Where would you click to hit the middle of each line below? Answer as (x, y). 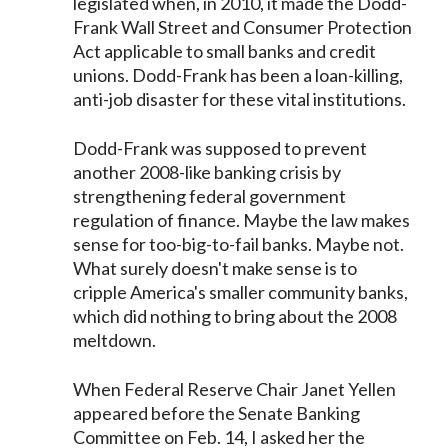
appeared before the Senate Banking (217, 413)
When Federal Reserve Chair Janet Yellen (235, 389)
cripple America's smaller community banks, (241, 292)
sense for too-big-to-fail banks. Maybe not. (239, 244)
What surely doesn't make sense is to (215, 268)
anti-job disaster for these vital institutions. (240, 99)
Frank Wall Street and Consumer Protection (243, 27)
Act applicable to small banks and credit (225, 51)
